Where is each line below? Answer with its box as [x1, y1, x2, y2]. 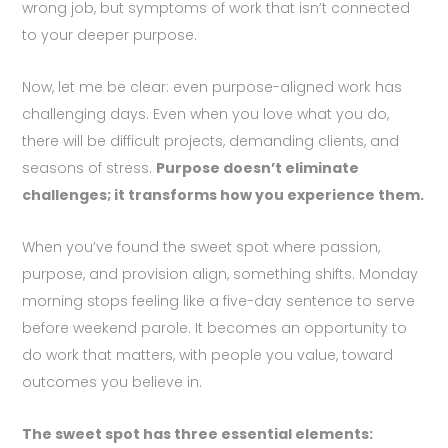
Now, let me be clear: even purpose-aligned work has [22, 76, 403, 97]
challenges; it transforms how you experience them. [22, 184, 425, 205]
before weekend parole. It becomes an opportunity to [22, 317, 408, 338]
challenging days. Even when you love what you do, [22, 103, 390, 124]
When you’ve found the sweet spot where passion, [22, 236, 381, 257]
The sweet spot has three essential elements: [22, 423, 374, 444]
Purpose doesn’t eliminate [156, 157, 360, 178]
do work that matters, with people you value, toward [22, 344, 394, 365]
